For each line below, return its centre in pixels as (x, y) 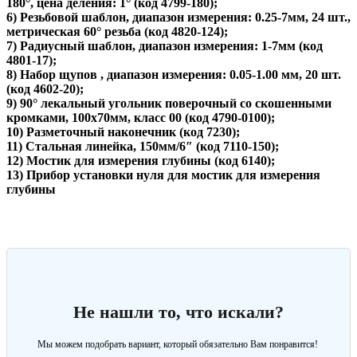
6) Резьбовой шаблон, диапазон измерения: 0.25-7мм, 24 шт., (178, 18)
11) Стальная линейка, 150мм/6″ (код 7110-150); (143, 147)
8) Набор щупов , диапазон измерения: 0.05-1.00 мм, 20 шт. (174, 75)
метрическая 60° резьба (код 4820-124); (117, 32)
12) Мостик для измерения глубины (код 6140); (141, 161)
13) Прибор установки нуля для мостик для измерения (163, 175)
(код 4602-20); (45, 89)
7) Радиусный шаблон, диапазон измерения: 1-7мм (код (165, 46)
